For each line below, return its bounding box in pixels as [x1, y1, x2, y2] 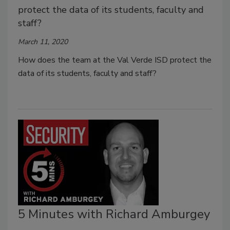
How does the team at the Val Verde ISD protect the [18, 54, 212, 66]
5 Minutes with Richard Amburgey [18, 206, 210, 223]
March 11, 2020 [18, 36, 68, 47]
